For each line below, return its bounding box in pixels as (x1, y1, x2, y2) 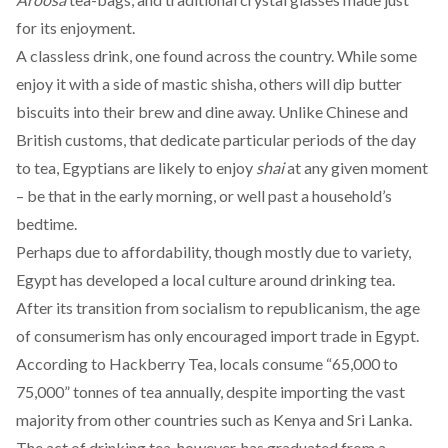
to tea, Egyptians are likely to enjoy (16, 158, 256, 177)
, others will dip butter (253, 74, 402, 93)
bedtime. (16, 214, 77, 233)
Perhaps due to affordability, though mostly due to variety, (16, 242, 411, 261)
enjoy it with (16, 74, 102, 93)
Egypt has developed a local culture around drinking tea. (16, 270, 395, 289)
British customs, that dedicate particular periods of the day (16, 130, 416, 149)
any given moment (304, 158, 428, 177)
